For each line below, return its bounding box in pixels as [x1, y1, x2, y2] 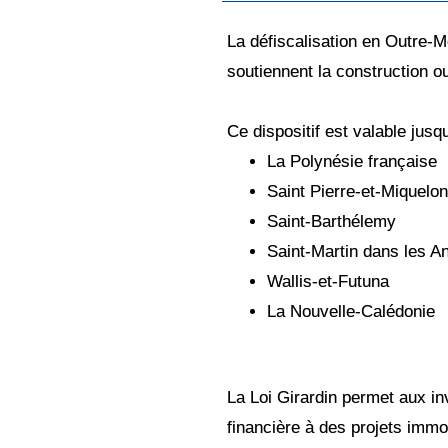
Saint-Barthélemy [267, 211, 396, 231]
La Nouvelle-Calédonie [267, 301, 435, 321]
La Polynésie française [267, 151, 437, 171]
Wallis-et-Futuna [267, 271, 389, 291]
